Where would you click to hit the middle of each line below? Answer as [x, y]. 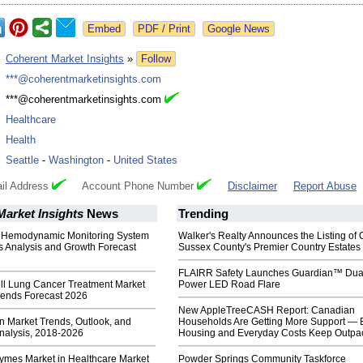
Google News [239, 29]
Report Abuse [325, 186]
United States [145, 160]
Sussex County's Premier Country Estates [269, 248]
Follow [156, 59]
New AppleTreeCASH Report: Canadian [267, 311]
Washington [76, 160]
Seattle [22, 160]
